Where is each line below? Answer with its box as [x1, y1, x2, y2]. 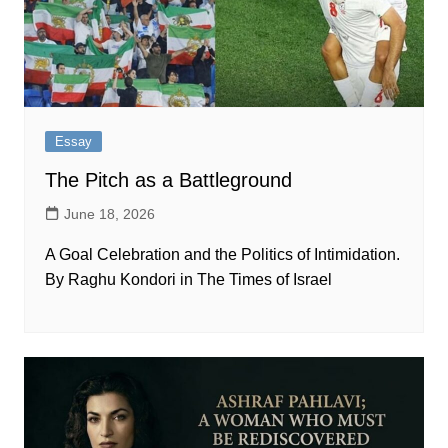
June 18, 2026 [63, 206, 155, 223]
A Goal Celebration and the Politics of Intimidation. [44, 246, 400, 264]
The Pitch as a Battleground [44, 169, 292, 192]
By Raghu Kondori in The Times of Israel [44, 271, 332, 289]
